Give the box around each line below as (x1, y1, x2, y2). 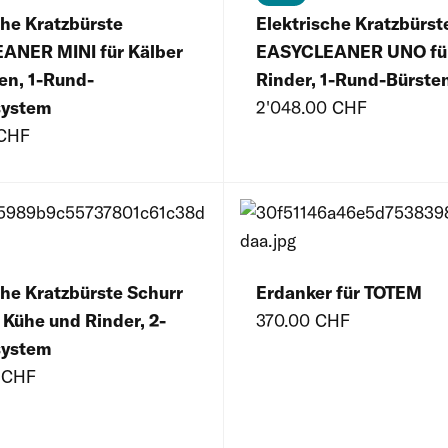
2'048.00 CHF (256, 96, 367, 120)
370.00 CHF (256, 309, 350, 333)
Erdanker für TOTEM (256, 281, 422, 305)
